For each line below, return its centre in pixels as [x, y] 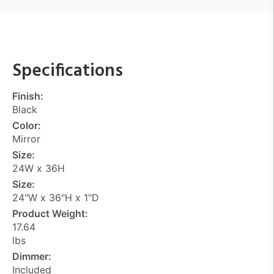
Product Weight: [50, 213]
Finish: [28, 96]
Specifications [68, 71]
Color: [27, 125]
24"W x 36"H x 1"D [56, 197]
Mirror [26, 139]
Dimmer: [32, 256]
